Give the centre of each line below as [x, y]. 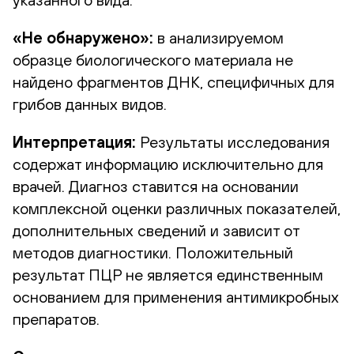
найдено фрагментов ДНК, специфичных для [173, 81]
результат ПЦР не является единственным [168, 274]
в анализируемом [220, 37]
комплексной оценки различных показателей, [177, 208]
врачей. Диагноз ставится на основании [156, 186]
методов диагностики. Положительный [153, 252]
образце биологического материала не [153, 59]
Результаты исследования [233, 141]
